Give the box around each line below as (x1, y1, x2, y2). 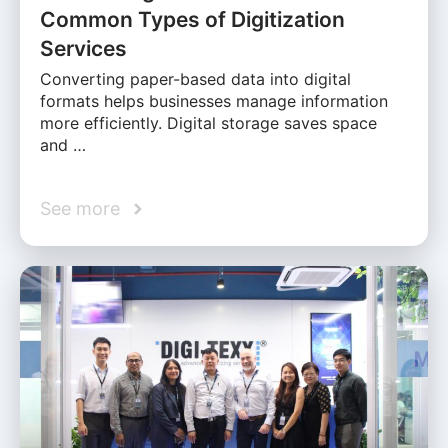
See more (40, 198, 120, 220)
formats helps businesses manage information (40, 91, 388, 112)
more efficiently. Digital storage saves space (40, 113, 377, 134)
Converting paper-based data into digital (40, 69, 351, 90)
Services (40, 36, 127, 62)
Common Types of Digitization (40, 7, 345, 33)
